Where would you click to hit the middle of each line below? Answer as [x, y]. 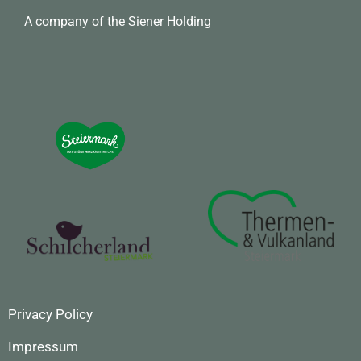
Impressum [43, 347]
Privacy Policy [50, 315]
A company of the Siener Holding [118, 21]
